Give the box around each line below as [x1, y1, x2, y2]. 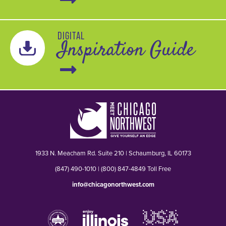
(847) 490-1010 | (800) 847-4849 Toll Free [55, 163, 171, 174]
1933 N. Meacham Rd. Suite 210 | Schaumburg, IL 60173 [35, 148, 191, 158]
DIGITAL [57, 30, 85, 42]
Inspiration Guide [57, 36, 195, 66]
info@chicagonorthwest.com [72, 179, 154, 189]
